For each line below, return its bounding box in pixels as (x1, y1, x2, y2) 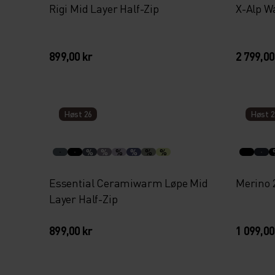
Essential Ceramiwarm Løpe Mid (49, 176, 208, 190)
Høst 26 (64, 108, 93, 120)
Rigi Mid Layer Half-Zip (49, 1, 159, 15)
